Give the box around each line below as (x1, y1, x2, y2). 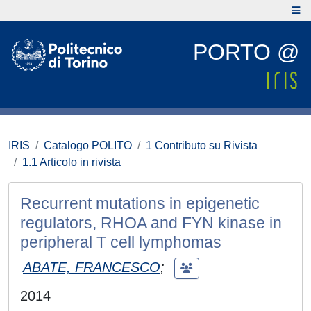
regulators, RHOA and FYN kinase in (20, 214, 282, 232)
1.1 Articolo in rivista (22, 156, 121, 168)
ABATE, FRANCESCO (23, 259, 160, 275)
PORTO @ (193, 40, 299, 65)
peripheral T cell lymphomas (20, 233, 221, 251)
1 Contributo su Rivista (146, 140, 258, 151)
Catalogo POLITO (44, 140, 132, 151)
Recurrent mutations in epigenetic (20, 194, 260, 212)
